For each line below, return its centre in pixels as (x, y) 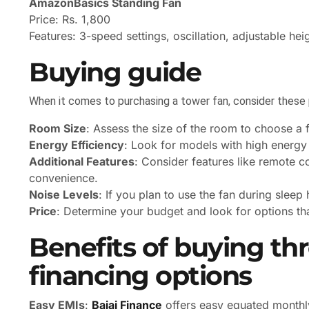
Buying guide (115, 72)
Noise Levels (64, 195)
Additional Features (82, 162)
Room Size (58, 129)
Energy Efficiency (77, 145)
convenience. (63, 178)
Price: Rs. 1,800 (70, 20)
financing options (140, 276)
